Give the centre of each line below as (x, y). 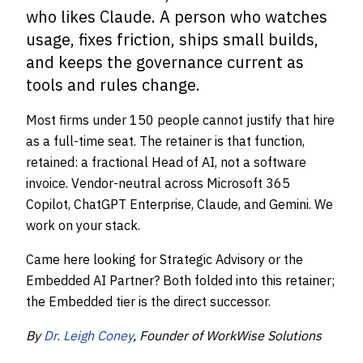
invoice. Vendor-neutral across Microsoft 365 (158, 183)
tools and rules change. (113, 85)
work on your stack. (83, 225)
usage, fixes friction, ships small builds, (172, 39)
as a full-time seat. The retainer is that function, (165, 141)
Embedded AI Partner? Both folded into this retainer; (180, 280)
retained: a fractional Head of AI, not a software (166, 162)
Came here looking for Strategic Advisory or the (164, 259)
